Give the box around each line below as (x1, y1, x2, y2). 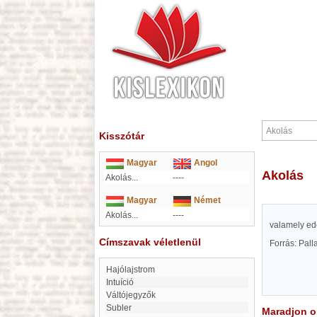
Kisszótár (99, 130, 144, 142)
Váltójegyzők (112, 290, 156, 300)
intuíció (108, 277, 134, 287)
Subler (112, 303, 132, 313)
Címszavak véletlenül (99, 236, 201, 248)
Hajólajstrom (113, 265, 155, 275)
